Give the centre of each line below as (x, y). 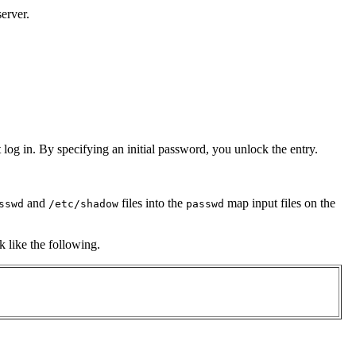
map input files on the (280, 203)
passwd (205, 204)
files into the (152, 203)
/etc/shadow (83, 204)
